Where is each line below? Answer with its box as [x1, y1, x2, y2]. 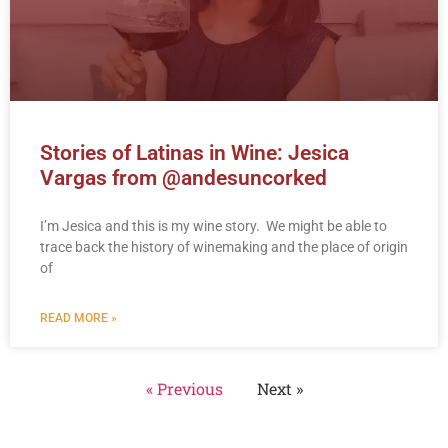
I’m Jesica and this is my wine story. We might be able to [40, 217, 387, 234]
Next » [256, 377, 303, 399]
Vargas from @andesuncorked [40, 165, 327, 190]
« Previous [145, 377, 223, 399]
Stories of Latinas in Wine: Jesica [40, 140, 349, 165]
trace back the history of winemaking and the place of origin [40, 238, 408, 255]
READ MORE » [40, 310, 117, 325]
